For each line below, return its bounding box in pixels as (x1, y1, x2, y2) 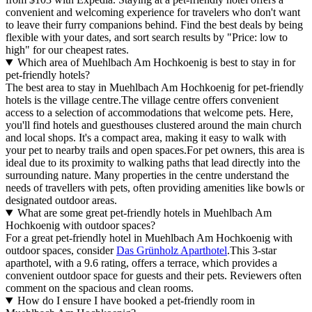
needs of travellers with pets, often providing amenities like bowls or (6, 182, 304, 194)
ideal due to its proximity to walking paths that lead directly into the (6, 157, 300, 169)
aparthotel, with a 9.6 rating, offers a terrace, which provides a (6, 257, 277, 270)
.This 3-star (227, 244, 276, 257)
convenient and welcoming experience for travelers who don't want (6, 6, 300, 19)
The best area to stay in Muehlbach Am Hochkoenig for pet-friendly (6, 81, 304, 94)
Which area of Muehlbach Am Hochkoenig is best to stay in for (17, 56, 295, 69)
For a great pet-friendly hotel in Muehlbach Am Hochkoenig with (6, 232, 292, 244)
